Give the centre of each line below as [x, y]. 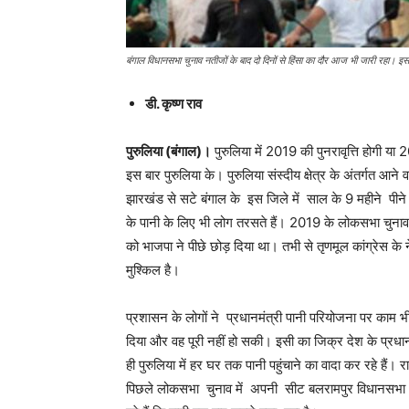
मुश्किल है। [153, 270]
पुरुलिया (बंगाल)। [168, 151]
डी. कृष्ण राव [173, 104]
